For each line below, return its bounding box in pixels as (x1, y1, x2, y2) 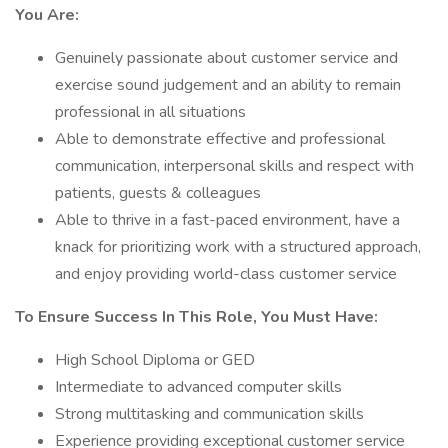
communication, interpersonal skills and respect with (55, 155, 414, 177)
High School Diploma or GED (55, 349, 255, 371)
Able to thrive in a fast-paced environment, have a (55, 209, 400, 231)
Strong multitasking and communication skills (55, 403, 364, 425)
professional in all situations (55, 101, 246, 123)
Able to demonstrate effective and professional (55, 128, 385, 150)
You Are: (15, 4, 79, 26)
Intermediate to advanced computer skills (55, 376, 342, 398)
